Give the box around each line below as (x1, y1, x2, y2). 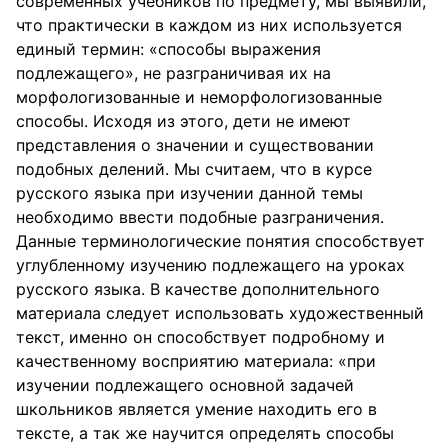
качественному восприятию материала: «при (16, 351, 376, 371)
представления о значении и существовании (16, 135, 374, 155)
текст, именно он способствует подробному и (16, 327, 385, 347)
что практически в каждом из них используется (16, 15, 402, 35)
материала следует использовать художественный (16, 303, 424, 323)
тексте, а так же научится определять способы (16, 423, 394, 443)
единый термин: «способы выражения (16, 39, 321, 59)
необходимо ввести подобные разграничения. (16, 207, 384, 227)
